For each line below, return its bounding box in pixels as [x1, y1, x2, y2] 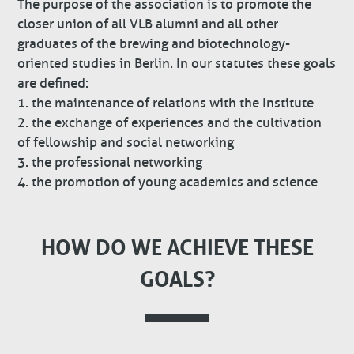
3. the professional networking [17, 154, 203, 171]
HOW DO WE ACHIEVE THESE [40, 228, 314, 262]
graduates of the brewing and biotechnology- [17, 36, 291, 53]
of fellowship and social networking [17, 134, 235, 152]
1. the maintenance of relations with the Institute [17, 95, 314, 112]
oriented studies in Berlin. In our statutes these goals [17, 55, 337, 73]
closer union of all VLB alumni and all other [17, 16, 279, 33]
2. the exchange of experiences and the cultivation [17, 115, 322, 132]
